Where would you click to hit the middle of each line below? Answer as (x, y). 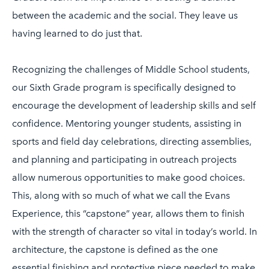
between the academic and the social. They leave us (125, 16)
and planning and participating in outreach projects (124, 160)
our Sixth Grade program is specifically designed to (124, 88)
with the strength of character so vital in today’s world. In (134, 232)
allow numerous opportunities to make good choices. (128, 178)
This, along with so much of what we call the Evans (121, 196)
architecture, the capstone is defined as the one (115, 250)
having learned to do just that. (77, 34)
